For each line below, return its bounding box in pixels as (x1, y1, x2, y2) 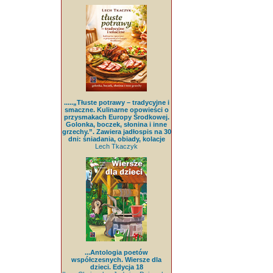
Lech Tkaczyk (95, 142, 138, 150)
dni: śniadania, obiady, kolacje (68, 135, 165, 143)
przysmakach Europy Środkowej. (63, 113, 169, 121)
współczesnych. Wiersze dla (71, 255, 161, 263)
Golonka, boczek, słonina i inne (66, 120, 167, 128)
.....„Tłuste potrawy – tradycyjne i (63, 98, 169, 106)
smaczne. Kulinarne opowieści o (64, 105, 169, 113)
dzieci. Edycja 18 (90, 263, 143, 271)
